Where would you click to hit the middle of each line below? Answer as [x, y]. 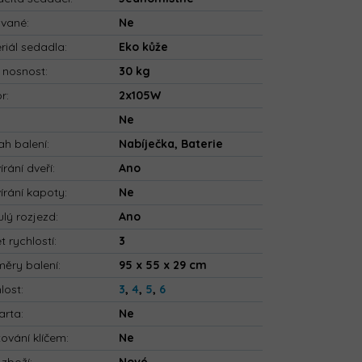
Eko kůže [144, 47]
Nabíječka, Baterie [171, 144]
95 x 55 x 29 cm [163, 265]
